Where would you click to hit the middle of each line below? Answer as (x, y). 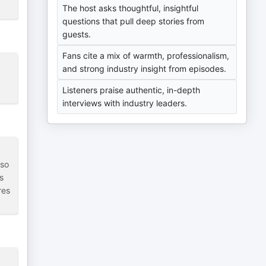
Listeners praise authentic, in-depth (132, 90)
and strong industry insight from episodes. (145, 69)
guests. (77, 34)
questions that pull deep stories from (134, 21)
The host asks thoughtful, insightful (131, 8)
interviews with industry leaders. (125, 103)
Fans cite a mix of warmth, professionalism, (146, 56)
